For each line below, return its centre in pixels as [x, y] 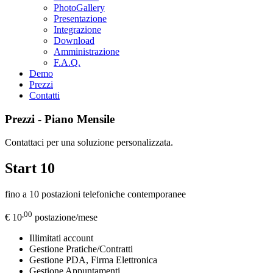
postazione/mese [65, 218]
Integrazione [77, 29]
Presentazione [80, 18]
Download [74, 40]
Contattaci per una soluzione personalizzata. [89, 143]
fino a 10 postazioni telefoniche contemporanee [95, 194]
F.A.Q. [67, 62]
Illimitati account [61, 238]
